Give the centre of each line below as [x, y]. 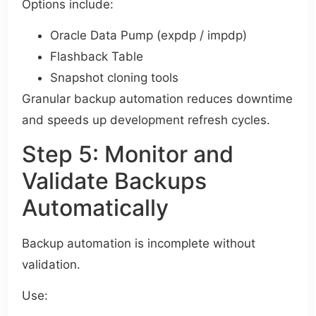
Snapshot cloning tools [115, 78]
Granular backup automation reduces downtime [158, 99]
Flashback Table [97, 57]
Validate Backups [115, 181]
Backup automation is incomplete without [139, 243]
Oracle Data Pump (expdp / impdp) [149, 36]
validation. [51, 264]
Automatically [96, 207]
